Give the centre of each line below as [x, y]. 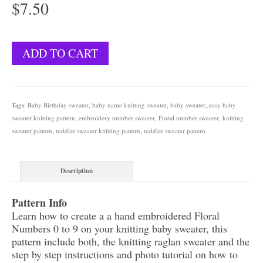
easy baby [222, 104]
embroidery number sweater [117, 117]
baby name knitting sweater [129, 104]
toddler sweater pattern [175, 130]
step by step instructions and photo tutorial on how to [125, 254]
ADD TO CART [60, 53]
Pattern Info [39, 202]
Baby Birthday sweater [58, 104]
